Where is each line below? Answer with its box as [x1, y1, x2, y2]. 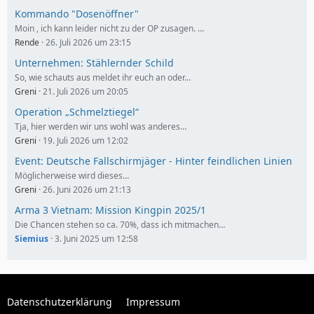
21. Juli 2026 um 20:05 [43, 86, 128, 97]
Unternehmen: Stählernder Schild [15, 56, 174, 69]
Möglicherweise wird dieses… [15, 170, 129, 182]
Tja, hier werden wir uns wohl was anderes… [15, 121, 186, 132]
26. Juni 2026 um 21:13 [43, 184, 131, 196]
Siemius [15, 233, 48, 245]
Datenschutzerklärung [7, 295, 112, 308]
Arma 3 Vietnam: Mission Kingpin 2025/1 [15, 203, 206, 217]
